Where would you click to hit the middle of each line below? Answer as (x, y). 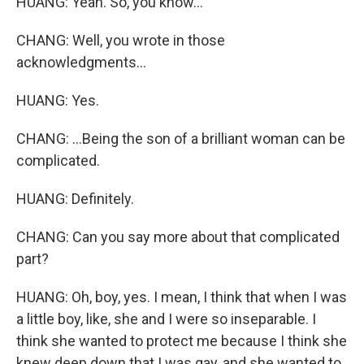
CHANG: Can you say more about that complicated (178, 237)
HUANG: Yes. (58, 100)
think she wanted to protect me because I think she (182, 341)
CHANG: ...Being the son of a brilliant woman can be (181, 139)
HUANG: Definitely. (75, 199)
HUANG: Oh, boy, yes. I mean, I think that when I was (182, 297)
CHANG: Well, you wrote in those (121, 40)
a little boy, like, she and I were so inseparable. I (166, 319)
